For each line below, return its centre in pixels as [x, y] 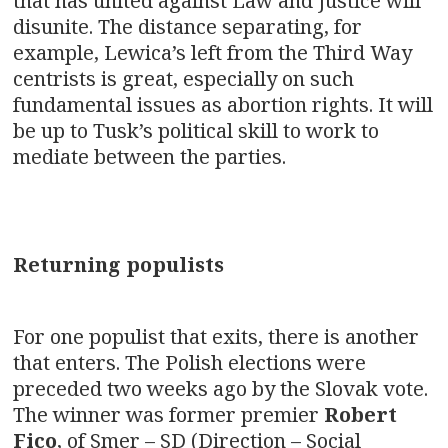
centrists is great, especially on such [183, 78]
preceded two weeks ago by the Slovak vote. [220, 388]
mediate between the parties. [149, 156]
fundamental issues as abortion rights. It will [223, 104]
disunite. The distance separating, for [187, 26]
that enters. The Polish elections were [189, 362]
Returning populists [118, 264]
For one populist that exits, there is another [216, 336]
